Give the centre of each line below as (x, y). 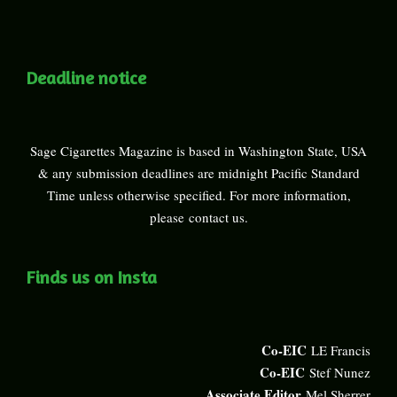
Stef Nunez (340, 373)
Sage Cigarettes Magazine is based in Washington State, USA (198, 151)
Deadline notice (86, 78)
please (169, 218)
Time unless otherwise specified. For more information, (198, 195)
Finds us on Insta (92, 277)
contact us (216, 218)
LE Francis (341, 350)
